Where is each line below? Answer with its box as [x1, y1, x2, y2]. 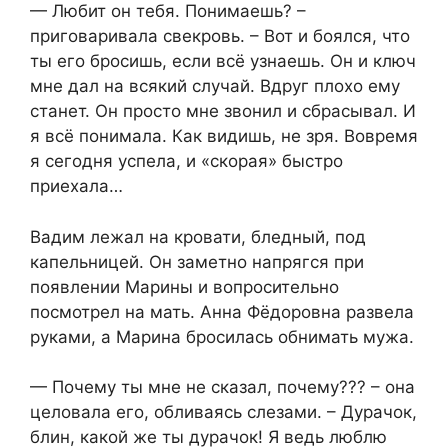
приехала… [30, 176, 123, 197]
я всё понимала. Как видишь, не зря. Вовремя [30, 126, 418, 147]
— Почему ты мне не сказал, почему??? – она [30, 377, 415, 398]
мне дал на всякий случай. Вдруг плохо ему [30, 76, 400, 97]
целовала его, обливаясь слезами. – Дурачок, [30, 402, 417, 423]
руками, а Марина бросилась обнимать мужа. [30, 326, 414, 347]
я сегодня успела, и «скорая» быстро [30, 151, 343, 172]
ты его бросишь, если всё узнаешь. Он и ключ [30, 51, 416, 72]
